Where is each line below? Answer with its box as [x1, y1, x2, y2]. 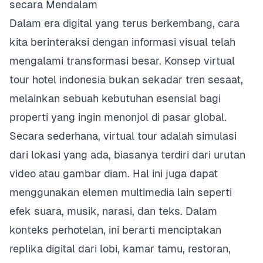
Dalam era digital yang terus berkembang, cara [9, 17, 240, 29]
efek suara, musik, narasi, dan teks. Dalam [9, 205, 217, 217]
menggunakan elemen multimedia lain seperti [9, 186, 232, 198]
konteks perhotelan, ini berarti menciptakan [9, 224, 221, 236]
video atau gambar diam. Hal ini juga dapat [9, 167, 218, 180]
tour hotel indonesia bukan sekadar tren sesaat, [9, 73, 243, 86]
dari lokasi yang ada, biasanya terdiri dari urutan [9, 149, 245, 161]
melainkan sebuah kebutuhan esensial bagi [9, 92, 221, 104]
